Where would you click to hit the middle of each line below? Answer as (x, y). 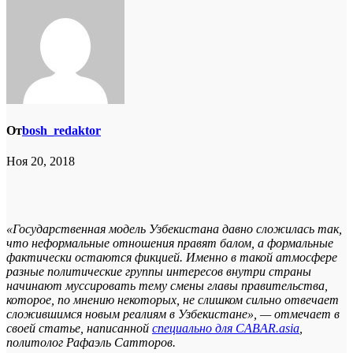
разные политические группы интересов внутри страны (159, 272)
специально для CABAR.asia (226, 329)
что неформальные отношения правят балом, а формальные (170, 243)
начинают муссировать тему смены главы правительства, (167, 286)
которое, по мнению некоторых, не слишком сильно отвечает (173, 300)
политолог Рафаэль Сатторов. (91, 343)
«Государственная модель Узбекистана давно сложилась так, (174, 229)
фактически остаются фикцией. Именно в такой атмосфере (172, 258)
